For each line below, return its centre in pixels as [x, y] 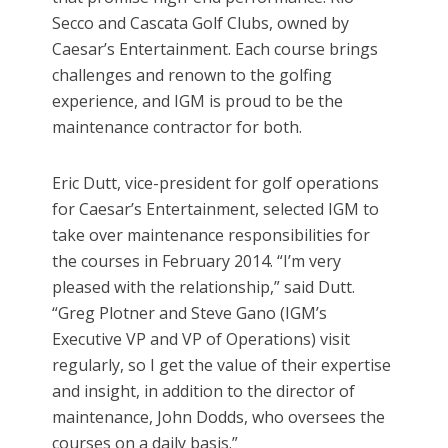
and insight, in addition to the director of [204, 391]
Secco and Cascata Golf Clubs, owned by [201, 23]
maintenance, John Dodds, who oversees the [219, 417]
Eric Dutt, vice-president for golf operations [216, 183]
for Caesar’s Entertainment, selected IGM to [216, 209]
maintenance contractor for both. [177, 127]
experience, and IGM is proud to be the [198, 101]
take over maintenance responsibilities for [211, 235]
